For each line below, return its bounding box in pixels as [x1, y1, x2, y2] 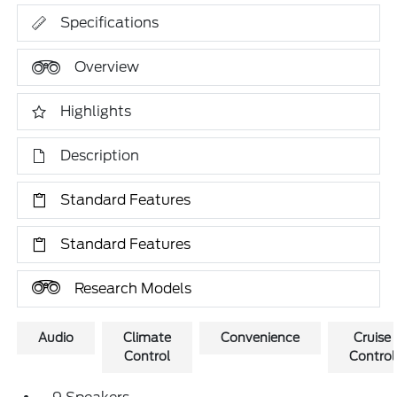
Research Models [74, 279, 192, 297]
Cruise [354, 330, 392, 345]
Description [60, 146, 140, 164]
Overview [74, 58, 140, 75]
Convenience [221, 330, 300, 345]
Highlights [60, 102, 132, 120]
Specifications [60, 13, 160, 31]
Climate [123, 330, 172, 345]
